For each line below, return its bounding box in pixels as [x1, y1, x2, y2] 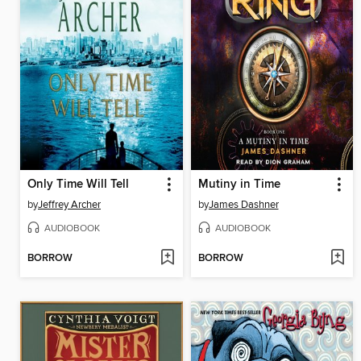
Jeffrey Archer [38, 198, 101, 212]
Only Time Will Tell [27, 177, 129, 193]
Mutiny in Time [197, 177, 280, 193]
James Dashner [208, 198, 279, 212]
